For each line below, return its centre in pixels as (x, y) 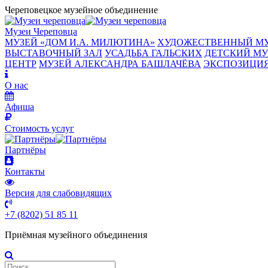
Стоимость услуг (39, 128)
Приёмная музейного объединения (76, 235)
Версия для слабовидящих (58, 193)
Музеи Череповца (41, 31)
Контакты (25, 171)
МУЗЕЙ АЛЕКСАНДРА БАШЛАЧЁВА (120, 64)
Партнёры (25, 150)
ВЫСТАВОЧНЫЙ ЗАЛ (54, 53)
